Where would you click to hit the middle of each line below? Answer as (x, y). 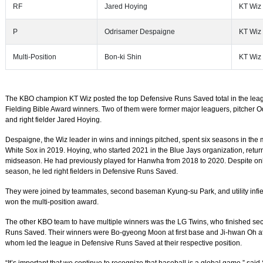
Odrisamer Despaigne (140, 32)
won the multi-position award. (52, 202)
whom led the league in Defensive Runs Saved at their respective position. (124, 243)
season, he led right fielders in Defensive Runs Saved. (92, 171)
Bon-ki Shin (123, 57)
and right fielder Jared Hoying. (53, 120)
